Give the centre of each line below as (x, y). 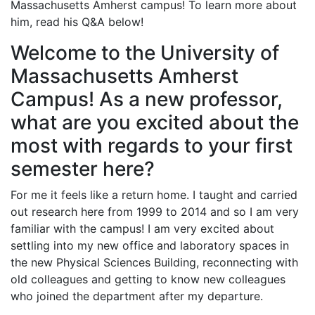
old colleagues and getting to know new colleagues (148, 279)
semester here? (83, 168)
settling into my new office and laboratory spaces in (150, 245)
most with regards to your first (152, 145)
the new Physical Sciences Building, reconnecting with (154, 262)
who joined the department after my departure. (137, 296)
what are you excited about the (155, 122)
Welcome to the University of (145, 52)
